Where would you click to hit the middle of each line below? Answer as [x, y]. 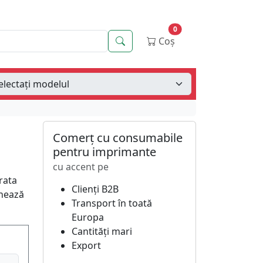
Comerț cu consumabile [118, 138]
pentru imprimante [104, 152]
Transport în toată [112, 203]
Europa [88, 217]
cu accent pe [81, 167]
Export [86, 245]
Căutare [142, 41]
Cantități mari [102, 231]
